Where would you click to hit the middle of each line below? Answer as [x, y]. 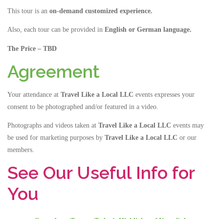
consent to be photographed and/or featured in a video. [83, 107]
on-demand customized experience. [101, 11]
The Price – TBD [32, 48]
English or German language [147, 30]
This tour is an [28, 11]
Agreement [54, 71]
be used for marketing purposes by [56, 137]
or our [187, 137]
